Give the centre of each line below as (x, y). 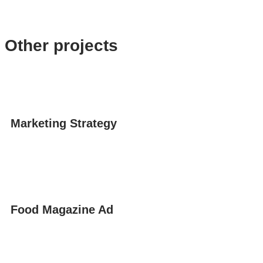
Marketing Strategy (64, 123)
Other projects (61, 45)
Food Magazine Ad (62, 209)
